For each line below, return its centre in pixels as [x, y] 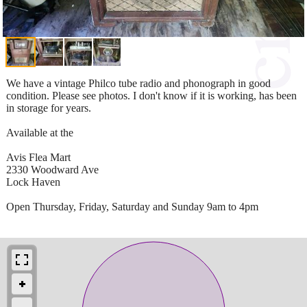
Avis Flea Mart [38, 157]
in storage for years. [49, 108]
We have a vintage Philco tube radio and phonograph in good [138, 83]
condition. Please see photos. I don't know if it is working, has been [151, 95]
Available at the [40, 132]
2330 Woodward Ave [52, 169]
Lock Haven [33, 182]
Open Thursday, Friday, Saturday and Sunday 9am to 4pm [132, 206]
